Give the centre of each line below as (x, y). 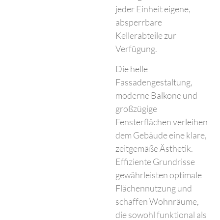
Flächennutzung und (154, 188)
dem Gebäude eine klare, (161, 135)
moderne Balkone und (157, 96)
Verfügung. (137, 49)
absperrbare (139, 22)
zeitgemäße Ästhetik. (154, 149)
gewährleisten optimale (159, 175)
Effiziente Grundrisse (155, 162)
